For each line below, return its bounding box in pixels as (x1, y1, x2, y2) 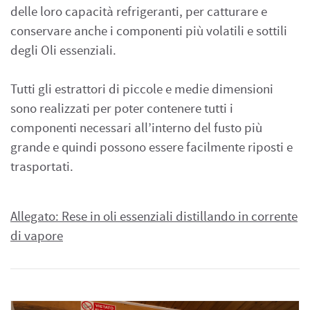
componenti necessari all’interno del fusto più (10, 120, 262, 137)
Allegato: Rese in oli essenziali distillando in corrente (10, 208, 298, 226)
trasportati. (10, 158, 73, 176)
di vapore (10, 228, 63, 245)
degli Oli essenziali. (10, 42, 122, 60)
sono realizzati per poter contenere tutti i (10, 100, 233, 118)
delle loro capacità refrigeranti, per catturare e (10, 3, 267, 21)
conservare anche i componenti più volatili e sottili (10, 23, 287, 40)
